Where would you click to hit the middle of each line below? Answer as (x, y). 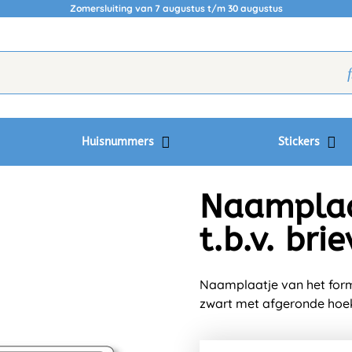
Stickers (300, 142)
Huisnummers (120, 142)
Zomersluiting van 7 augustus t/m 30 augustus (176, 8)
